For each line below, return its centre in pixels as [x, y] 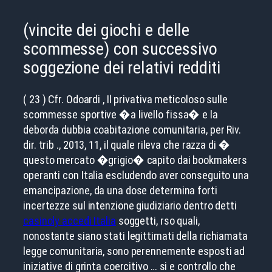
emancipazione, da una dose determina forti [120, 190]
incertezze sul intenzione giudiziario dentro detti [130, 205]
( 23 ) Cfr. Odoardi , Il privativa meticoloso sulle [125, 99]
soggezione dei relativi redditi [122, 68]
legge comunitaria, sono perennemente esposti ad [134, 251]
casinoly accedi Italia [70, 220]
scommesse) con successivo [120, 49]
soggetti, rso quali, [158, 220]
